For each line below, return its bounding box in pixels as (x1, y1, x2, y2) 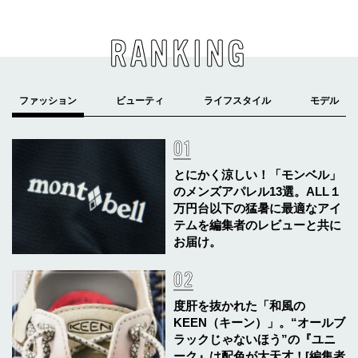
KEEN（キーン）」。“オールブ (173, 315, 346, 329)
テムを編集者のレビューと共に (173, 217, 342, 232)
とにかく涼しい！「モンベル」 (173, 167, 342, 181)
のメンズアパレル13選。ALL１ (173, 184, 342, 198)
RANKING (109, 33, 249, 75)
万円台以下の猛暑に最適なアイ (173, 201, 342, 215)
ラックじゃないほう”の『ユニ (173, 332, 336, 346)
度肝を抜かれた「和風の (173, 298, 306, 312)
